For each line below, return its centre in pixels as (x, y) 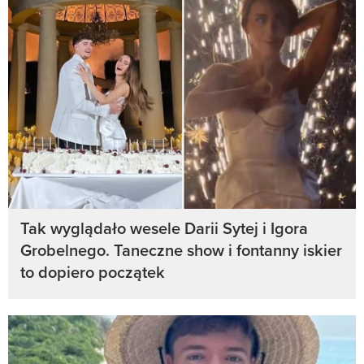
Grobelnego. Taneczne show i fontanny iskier (181, 249)
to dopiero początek (93, 271)
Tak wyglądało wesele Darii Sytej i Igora (164, 227)
